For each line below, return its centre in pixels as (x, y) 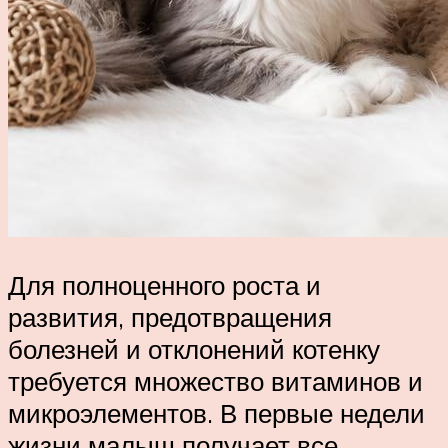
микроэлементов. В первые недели (216, 412)
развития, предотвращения (170, 316)
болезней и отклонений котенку (194, 348)
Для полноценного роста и (164, 284)
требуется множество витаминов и (215, 380)
